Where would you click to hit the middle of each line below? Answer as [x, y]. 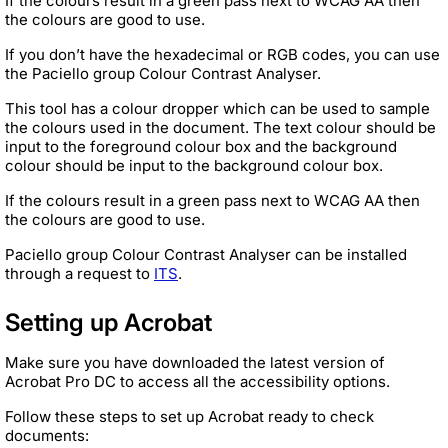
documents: [47, 435]
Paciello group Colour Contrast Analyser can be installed [206, 254]
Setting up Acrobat [108, 322]
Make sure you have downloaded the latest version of [195, 362]
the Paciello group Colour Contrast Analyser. [163, 73]
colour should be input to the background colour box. [194, 165]
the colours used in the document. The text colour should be [220, 127]
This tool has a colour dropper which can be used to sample [217, 108]
